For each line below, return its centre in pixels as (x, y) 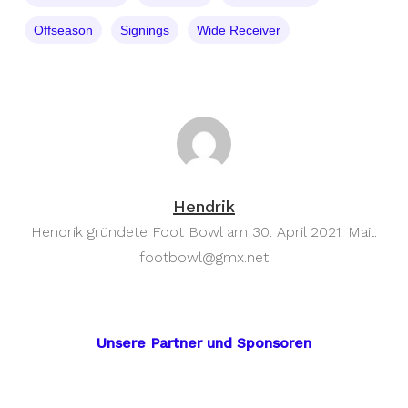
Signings (144, 31)
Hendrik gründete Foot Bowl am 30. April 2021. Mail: (204, 232)
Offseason (63, 31)
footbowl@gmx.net (204, 258)
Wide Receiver (238, 31)
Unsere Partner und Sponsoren (204, 343)
